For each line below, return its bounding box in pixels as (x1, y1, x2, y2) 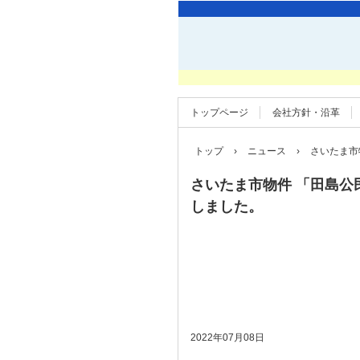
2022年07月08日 (190, 331, 264, 343)
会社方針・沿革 (272, 107, 340, 118)
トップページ (190, 107, 248, 118)
